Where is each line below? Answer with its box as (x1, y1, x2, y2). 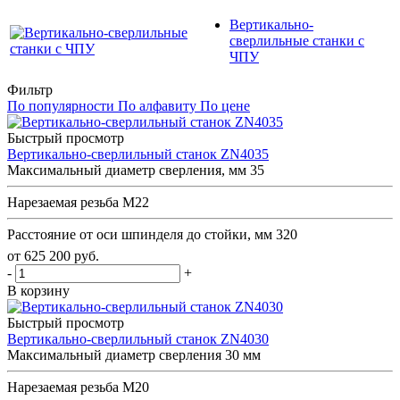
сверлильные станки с (229, 32, 364, 48)
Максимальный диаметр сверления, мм (7, 162, 246, 178)
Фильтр (7, 81, 53, 97)
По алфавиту (118, 97, 196, 113)
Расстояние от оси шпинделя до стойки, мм (7, 226, 272, 242)
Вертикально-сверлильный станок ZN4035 (7, 146, 269, 162)
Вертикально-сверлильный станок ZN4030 (7, 330, 269, 346)
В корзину (7, 282, 70, 298)
